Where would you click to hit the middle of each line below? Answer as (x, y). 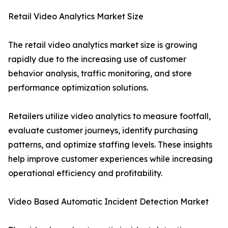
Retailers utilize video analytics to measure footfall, (109, 116)
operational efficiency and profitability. (85, 173)
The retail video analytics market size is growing (103, 45)
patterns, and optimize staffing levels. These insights (110, 145)
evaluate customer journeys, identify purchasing (103, 131)
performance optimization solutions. (78, 88)
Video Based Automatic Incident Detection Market (108, 202)
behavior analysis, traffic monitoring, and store (100, 74)
